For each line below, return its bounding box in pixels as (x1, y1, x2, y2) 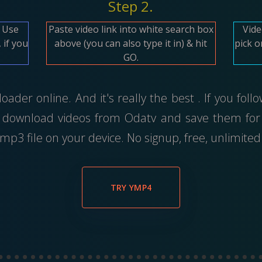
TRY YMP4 (110, 181, 152, 193)
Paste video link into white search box (48, 22, 213, 36)
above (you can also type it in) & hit (54, 36, 208, 50)
